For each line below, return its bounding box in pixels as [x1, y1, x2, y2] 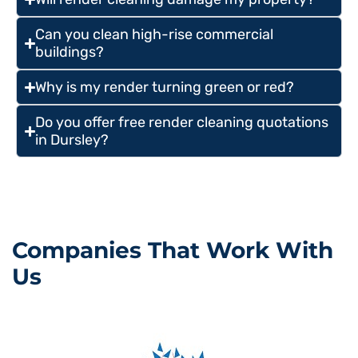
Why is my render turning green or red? [35, 78, 295, 97]
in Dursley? [35, 131, 109, 149]
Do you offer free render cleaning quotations [35, 113, 329, 132]
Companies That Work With [12, 237, 333, 265]
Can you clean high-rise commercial [35, 26, 274, 44]
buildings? [35, 43, 105, 62]
